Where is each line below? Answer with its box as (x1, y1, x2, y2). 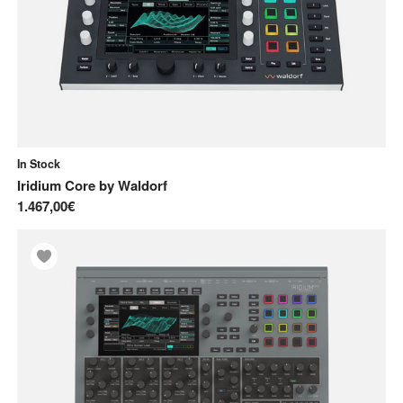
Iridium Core (17, 175, 95, 195)
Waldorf (118, 175, 167, 195)
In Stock (17, 155, 60, 172)
